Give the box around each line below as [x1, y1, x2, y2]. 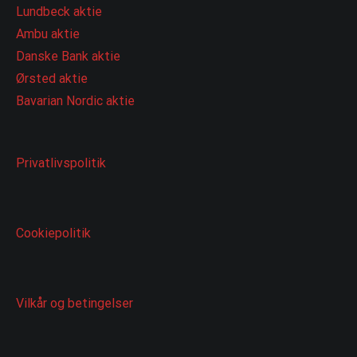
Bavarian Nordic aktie [16, 92, 135, 108]
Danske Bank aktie [16, 48, 120, 64]
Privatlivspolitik [16, 155, 106, 171]
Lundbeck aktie [16, 3, 102, 19]
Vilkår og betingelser [16, 295, 133, 311]
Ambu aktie [16, 25, 80, 41]
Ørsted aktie [16, 70, 88, 86]
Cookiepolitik [16, 225, 91, 241]
